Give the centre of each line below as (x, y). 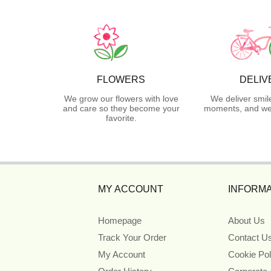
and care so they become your (121, 108)
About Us (246, 220)
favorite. (121, 118)
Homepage (120, 220)
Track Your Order (132, 237)
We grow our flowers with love (121, 98)
